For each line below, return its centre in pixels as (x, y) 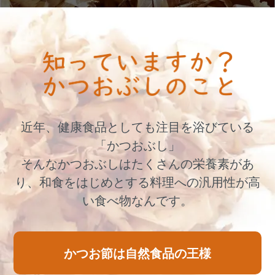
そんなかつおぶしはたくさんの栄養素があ (137, 164)
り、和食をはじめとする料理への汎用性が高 (137, 183)
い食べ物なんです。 (137, 201)
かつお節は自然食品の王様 (137, 253)
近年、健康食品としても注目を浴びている (137, 127)
